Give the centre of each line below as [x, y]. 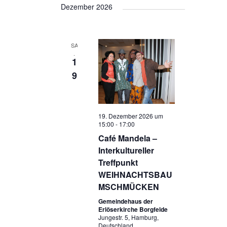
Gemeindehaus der [125, 201]
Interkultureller [126, 150]
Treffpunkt [118, 162]
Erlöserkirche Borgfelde [133, 209]
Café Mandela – [127, 138]
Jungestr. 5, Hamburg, [128, 217]
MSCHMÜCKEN [128, 186]
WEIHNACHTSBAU [135, 174]
